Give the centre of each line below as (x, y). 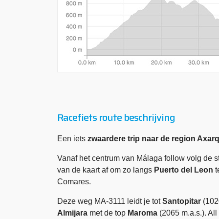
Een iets (72, 139)
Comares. (74, 182)
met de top (108, 213)
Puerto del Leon (184, 170)
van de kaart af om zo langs (106, 170)
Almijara (72, 213)
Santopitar (182, 201)
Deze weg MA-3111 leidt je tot (110, 201)
